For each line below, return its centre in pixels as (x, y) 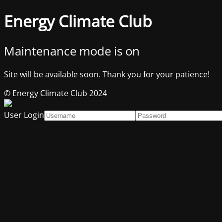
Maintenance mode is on (72, 51)
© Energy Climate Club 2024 (55, 93)
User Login (24, 115)
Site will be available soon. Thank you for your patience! (107, 74)
